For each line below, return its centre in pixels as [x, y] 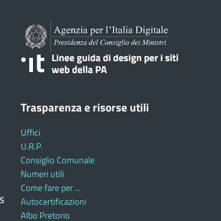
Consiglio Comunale [57, 160]
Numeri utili [42, 174]
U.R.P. [32, 146]
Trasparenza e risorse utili [85, 107]
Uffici [30, 132]
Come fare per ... [51, 187]
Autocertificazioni [53, 201]
